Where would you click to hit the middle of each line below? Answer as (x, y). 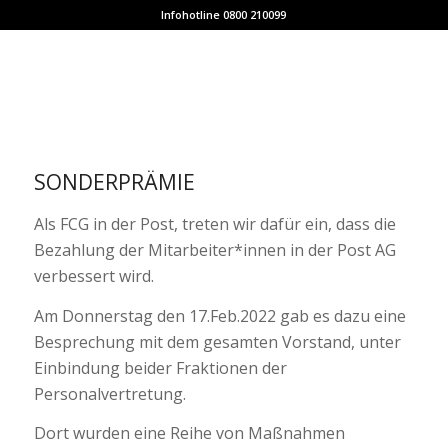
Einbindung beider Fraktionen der (160, 367)
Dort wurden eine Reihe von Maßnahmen (189, 433)
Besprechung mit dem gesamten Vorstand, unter (217, 341)
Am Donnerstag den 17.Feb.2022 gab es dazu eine (219, 315)
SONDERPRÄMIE (114, 182)
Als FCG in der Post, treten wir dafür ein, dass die (214, 224)
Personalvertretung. (109, 393)
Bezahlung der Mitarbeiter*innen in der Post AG (214, 250)
